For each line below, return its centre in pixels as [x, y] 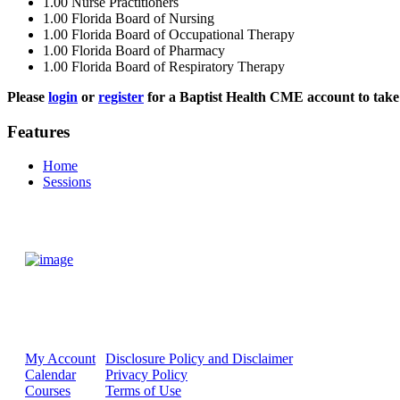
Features [38, 131]
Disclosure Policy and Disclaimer [199, 359]
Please [28, 97]
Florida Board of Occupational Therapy [183, 34]
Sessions [67, 182]
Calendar [50, 375]
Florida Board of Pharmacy [148, 50]
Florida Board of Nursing [143, 18]
